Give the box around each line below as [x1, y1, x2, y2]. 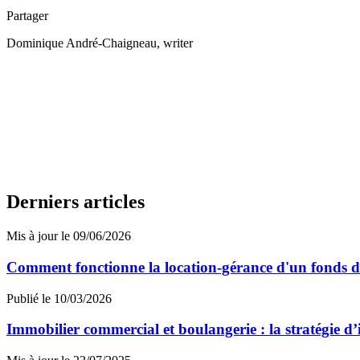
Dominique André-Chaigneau [6, 35, 157, 50]
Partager [6, 8, 48, 22]
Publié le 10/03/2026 [6, 291, 112, 305]
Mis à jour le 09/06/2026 [6, 229, 131, 243]
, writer [157, 35, 193, 50]
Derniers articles [6, 191, 145, 213]
